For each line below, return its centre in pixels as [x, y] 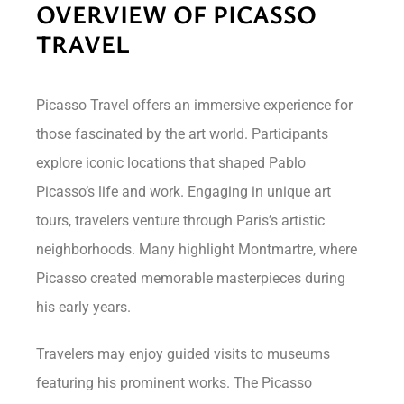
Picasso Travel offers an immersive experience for [195, 105]
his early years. [84, 307]
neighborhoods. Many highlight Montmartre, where [197, 249]
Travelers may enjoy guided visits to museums [184, 353]
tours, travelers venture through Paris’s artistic [181, 220]
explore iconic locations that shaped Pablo [171, 162]
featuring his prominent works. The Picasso [174, 382]
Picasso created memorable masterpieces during [191, 278]
